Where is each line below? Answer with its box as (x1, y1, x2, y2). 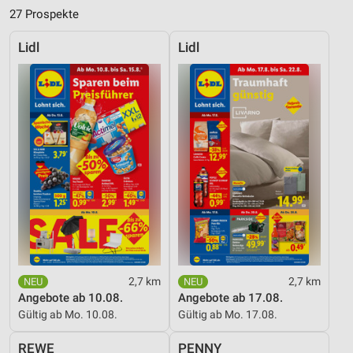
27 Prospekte (9, 7, 79, 22)
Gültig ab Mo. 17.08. (178, 308, 277, 321)
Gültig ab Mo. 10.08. (18, 308, 117, 321)
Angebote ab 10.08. (18, 291, 123, 306)
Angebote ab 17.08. (178, 291, 283, 306)
